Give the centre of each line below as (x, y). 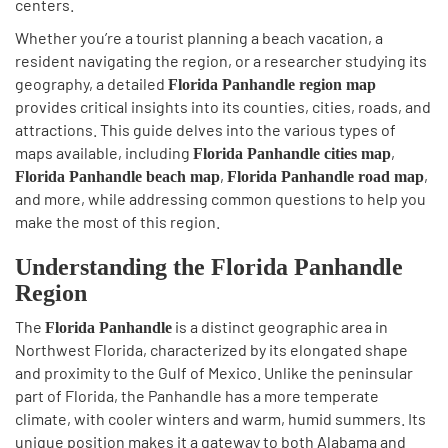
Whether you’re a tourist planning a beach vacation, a (199, 37)
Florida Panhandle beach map (117, 176)
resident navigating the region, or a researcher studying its (221, 60)
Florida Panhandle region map (272, 84)
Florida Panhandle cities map (292, 153)
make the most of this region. (117, 221)
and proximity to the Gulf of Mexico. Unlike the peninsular (214, 372)
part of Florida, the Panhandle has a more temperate (197, 395)
